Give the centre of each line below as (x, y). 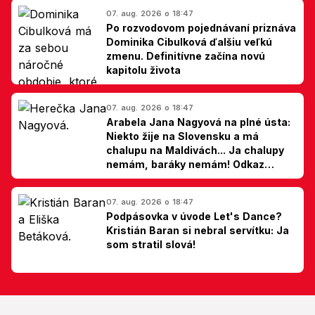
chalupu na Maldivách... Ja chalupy (195, 150)
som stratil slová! (151, 244)
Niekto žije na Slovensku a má (182, 136)
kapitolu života (143, 70)
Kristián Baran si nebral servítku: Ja (198, 230)
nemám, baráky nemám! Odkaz (185, 164)
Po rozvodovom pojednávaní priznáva (201, 27)
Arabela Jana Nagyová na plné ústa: (198, 122)
